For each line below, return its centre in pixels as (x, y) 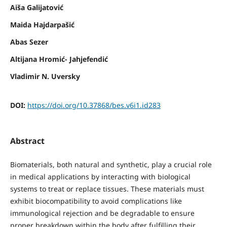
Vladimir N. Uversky (45, 76)
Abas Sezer (29, 42)
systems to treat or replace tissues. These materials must (107, 188)
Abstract (27, 141)
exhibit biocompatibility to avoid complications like (96, 201)
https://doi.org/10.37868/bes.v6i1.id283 (94, 105)
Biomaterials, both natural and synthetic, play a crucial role (111, 164)
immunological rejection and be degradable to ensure (102, 213)
